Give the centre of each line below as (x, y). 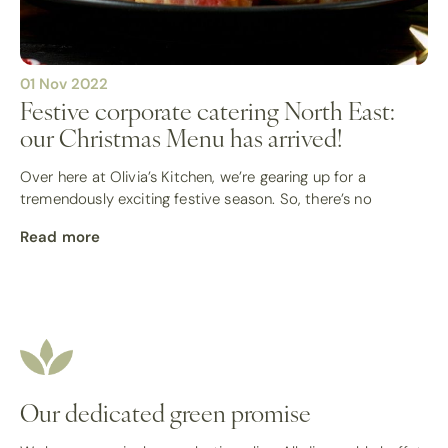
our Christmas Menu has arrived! (181, 136)
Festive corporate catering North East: (207, 109)
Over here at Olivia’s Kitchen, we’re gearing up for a (193, 176)
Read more (60, 236)
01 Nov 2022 (64, 83)
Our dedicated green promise (165, 411)
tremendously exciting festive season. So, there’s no (196, 198)
